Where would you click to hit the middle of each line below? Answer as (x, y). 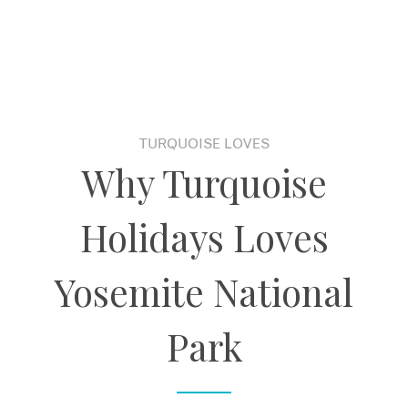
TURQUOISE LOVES (204, 144)
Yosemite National (204, 291)
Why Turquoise (204, 182)
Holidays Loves (204, 236)
